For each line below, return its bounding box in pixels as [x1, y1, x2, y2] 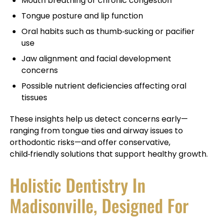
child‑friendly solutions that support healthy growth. [10, 148, 208, 160]
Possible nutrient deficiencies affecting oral [21, 80, 186, 91]
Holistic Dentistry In [10, 171, 145, 198]
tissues [21, 91, 47, 103]
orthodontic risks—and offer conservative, [10, 136, 170, 148]
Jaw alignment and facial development [21, 53, 171, 64]
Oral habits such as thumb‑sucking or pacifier [21, 25, 195, 37]
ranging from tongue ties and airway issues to [10, 125, 183, 136]
